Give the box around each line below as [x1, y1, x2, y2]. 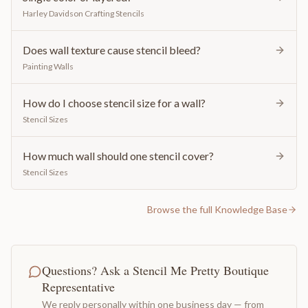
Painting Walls [23, 60, 74, 71]
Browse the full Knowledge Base [147, 203, 287, 215]
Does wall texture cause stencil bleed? [23, 43, 201, 56]
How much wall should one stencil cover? [23, 148, 214, 162]
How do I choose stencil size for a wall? [23, 96, 206, 109]
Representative [42, 278, 115, 295]
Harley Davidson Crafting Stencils [23, 8, 144, 19]
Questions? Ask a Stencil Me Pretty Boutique [42, 261, 269, 278]
